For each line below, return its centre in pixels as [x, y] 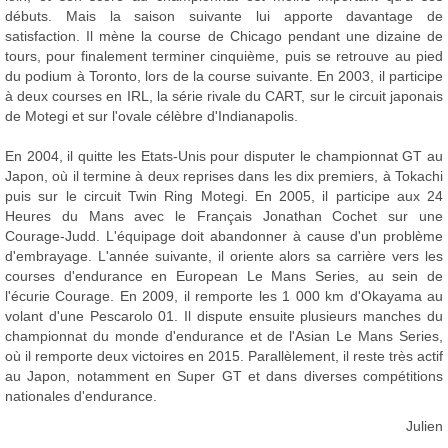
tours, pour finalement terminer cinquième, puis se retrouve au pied [224, 56]
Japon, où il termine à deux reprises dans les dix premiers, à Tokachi [224, 176]
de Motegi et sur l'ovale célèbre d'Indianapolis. [151, 116]
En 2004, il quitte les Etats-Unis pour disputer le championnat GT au [224, 156]
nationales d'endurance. [81, 396]
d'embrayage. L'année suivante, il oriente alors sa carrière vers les [224, 256]
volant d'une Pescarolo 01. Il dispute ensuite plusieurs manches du [224, 316]
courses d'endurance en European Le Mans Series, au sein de [224, 276]
